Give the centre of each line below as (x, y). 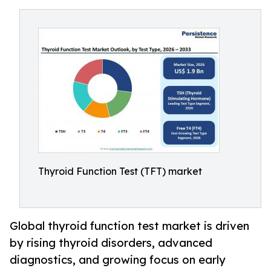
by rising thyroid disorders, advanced (111, 243)
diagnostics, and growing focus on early (118, 260)
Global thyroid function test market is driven (129, 226)
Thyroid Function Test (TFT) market (120, 171)
